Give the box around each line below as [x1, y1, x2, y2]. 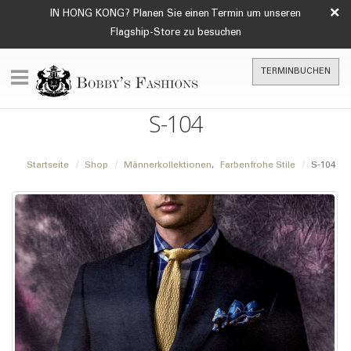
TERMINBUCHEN [261, 67, 331, 76]
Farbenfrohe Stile [220, 161, 295, 170]
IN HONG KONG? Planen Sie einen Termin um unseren [50, 9, 301, 20]
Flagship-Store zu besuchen [110, 28, 241, 38]
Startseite [27, 161, 69, 170]
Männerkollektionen [124, 161, 212, 170]
